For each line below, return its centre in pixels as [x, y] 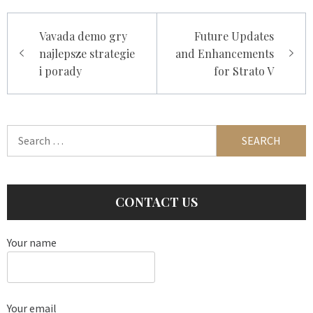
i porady [60, 71]
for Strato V [244, 71]
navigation [52, 44]
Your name [32, 243]
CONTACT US [156, 202]
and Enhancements [225, 54]
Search [22, 133]
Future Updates [234, 36]
